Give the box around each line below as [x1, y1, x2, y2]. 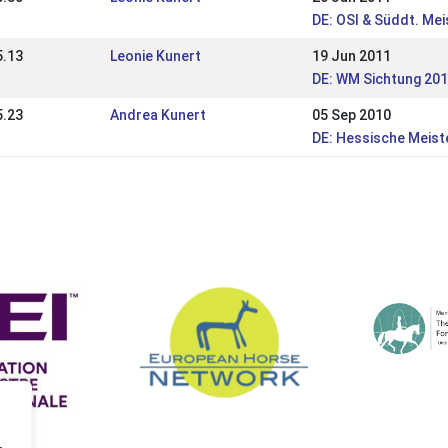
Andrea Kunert [109, 107, 206, 123]
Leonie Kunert [109, 48, 201, 64]
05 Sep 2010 [311, 107, 391, 123]
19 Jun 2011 [311, 48, 391, 64]
